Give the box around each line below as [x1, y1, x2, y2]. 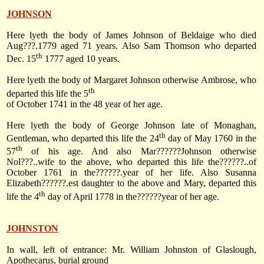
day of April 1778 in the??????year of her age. [45, 191, 219, 202]
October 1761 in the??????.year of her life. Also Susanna [6, 167, 256, 178]
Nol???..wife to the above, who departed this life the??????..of [6, 157, 256, 167]
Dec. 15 [6, 54, 36, 64]
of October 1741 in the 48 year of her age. [6, 98, 163, 109]
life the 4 [6, 191, 39, 202]
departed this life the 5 [6, 88, 88, 98]
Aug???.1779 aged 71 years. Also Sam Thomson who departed [6, 41, 256, 51]
